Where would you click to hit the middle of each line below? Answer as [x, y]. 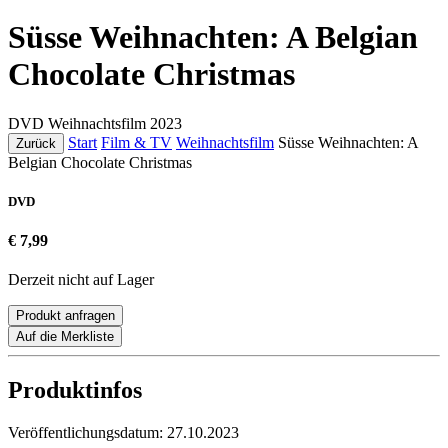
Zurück [36, 143]
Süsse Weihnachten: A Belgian [213, 37]
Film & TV [136, 142]
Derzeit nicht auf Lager [81, 280]
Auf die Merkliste [65, 337]
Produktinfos [75, 390]
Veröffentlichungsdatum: [87, 433]
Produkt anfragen [65, 316]
